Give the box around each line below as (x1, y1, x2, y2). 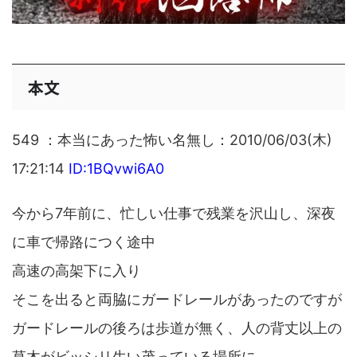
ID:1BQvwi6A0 (69, 159, 164, 177)
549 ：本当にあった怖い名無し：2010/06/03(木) (12, 131, 332, 148)
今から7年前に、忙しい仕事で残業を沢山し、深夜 (12, 204, 335, 222)
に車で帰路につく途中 (12, 233, 155, 250)
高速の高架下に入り (12, 261, 141, 279)
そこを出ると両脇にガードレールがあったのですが (12, 290, 342, 308)
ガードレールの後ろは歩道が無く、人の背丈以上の (12, 319, 342, 336)
